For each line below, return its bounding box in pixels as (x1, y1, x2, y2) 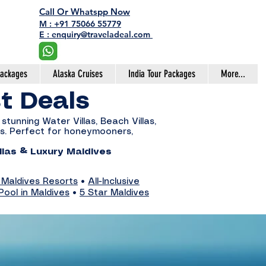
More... (221, 68, 245, 80)
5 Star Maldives (80, 189, 149, 197)
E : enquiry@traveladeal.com (39, 29, 153, 40)
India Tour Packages (128, 68, 195, 80)
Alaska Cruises (53, 68, 103, 80)
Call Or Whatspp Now (39, 6, 130, 17)
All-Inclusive (88, 178, 140, 186)
